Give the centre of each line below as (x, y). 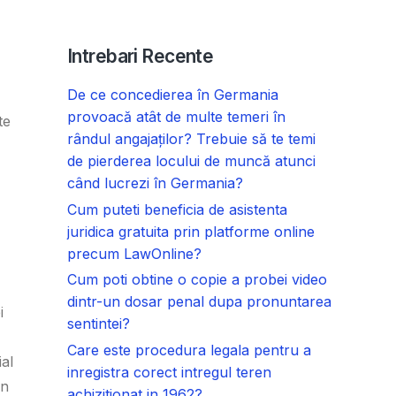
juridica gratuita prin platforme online (191, 231)
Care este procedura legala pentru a (189, 350)
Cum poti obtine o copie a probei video (197, 280)
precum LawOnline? (134, 253)
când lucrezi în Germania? (155, 183)
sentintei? (99, 324)
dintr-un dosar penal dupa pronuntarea (199, 302)
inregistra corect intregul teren (169, 373)
